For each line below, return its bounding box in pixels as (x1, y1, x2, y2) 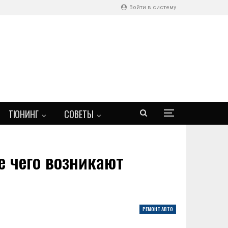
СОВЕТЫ (64, 107, 94, 121)
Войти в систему (128, 4, 176, 11)
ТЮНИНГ (8, 107, 39, 121)
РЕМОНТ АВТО (142, 205, 173, 213)
